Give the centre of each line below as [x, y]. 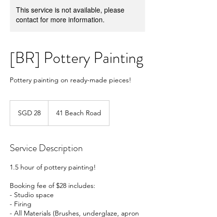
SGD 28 [29, 113]
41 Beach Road [79, 113]
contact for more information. [60, 20]
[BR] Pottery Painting [77, 58]
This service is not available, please [70, 10]
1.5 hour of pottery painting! [53, 167]
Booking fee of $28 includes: [53, 186]
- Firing [21, 204]
